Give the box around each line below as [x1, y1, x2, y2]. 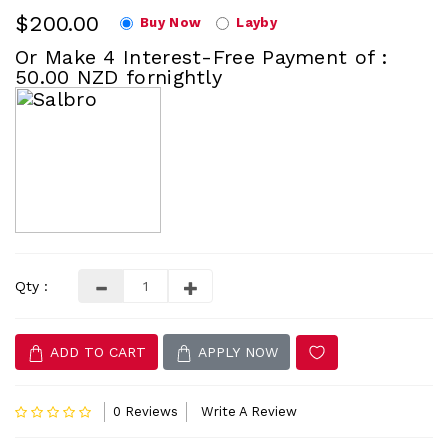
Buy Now [140, 15, 202, 31]
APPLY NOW [193, 344, 279, 361]
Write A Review [200, 403, 297, 419]
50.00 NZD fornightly [15, 65, 223, 90]
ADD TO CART [45, 344, 146, 361]
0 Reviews [113, 403, 179, 419]
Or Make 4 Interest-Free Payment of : [15, 45, 389, 70]
